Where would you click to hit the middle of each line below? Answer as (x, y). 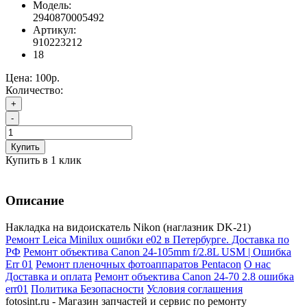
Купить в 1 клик (44, 160)
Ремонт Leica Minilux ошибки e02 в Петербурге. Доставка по (147, 239)
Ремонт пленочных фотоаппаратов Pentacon (138, 264)
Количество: (34, 90)
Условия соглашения (195, 288)
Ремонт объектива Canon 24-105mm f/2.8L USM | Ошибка (157, 251)
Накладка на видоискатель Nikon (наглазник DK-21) (128, 227)
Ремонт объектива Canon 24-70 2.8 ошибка (194, 276)
